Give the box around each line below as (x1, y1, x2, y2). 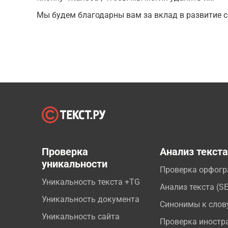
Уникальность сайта (42, 212, 120, 221)
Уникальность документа (42, 194, 139, 204)
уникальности (42, 158, 108, 170)
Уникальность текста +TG (42, 177, 140, 187)
